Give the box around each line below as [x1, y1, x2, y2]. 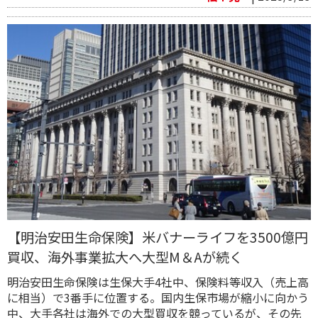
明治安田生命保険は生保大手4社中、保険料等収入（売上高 [7, 273, 309, 291]
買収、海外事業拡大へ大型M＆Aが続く [7, 247, 243, 268]
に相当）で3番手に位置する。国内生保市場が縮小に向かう [7, 289, 309, 307]
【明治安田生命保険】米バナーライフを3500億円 [7, 227, 308, 248]
